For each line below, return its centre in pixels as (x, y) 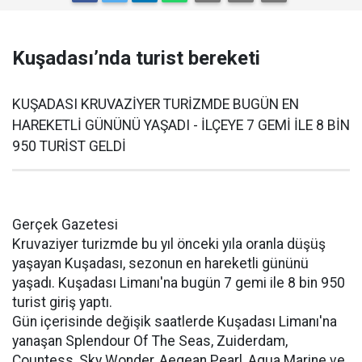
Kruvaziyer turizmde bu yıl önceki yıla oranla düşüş (169, 244)
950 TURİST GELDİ (69, 146)
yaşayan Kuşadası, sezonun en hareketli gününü (160, 263)
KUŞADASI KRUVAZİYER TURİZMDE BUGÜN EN (156, 104)
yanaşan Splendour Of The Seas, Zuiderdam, (150, 341)
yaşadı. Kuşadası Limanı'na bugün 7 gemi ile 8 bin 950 (179, 283)
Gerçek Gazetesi (68, 225)
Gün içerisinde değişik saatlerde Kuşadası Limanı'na (175, 322)
